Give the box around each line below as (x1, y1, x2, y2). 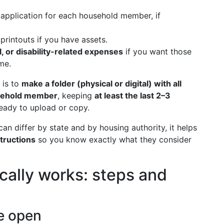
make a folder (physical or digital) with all (21, 78, 181, 88)
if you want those (123, 46, 191, 56)
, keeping (57, 90, 94, 100)
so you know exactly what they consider (35, 134, 191, 144)
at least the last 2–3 (94, 90, 170, 100)
